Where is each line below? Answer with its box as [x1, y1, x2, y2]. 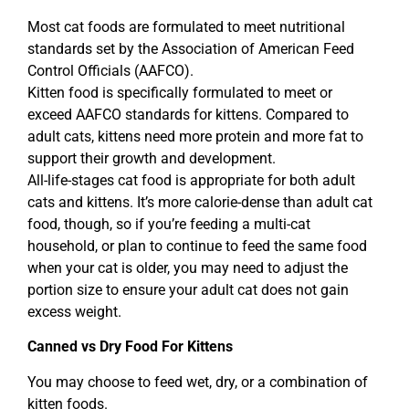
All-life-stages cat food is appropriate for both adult [27, 171, 355, 189]
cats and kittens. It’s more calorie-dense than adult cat [27, 193, 372, 211]
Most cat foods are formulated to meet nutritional [27, 17, 345, 36]
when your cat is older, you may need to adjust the [27, 258, 348, 277]
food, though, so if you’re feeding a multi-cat [27, 215, 310, 233]
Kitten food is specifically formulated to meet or [27, 83, 332, 101]
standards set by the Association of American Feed [27, 39, 354, 58]
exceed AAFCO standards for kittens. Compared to [27, 105, 349, 123]
